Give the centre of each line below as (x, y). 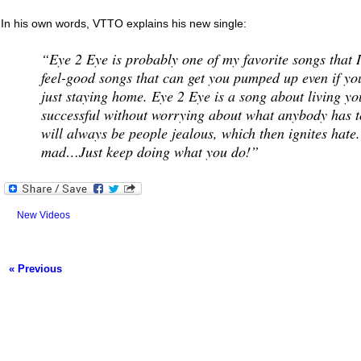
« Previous (35, 269)
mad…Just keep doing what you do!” (150, 151)
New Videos (44, 215)
